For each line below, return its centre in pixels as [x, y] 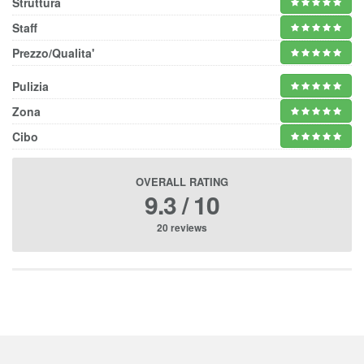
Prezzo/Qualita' [53, 53]
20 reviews [182, 227]
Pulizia [30, 86]
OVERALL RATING [182, 182]
